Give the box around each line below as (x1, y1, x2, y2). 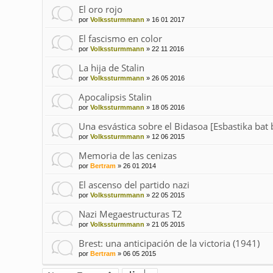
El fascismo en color (78, 32, 162, 45)
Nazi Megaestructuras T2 (78, 208, 182, 221)
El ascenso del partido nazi (78, 179, 190, 191)
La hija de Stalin (78, 62, 144, 74)
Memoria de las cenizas (78, 149, 177, 162)
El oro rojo (78, 3, 122, 16)
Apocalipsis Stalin (78, 91, 152, 104)
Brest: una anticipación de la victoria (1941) (78, 237, 260, 250)
